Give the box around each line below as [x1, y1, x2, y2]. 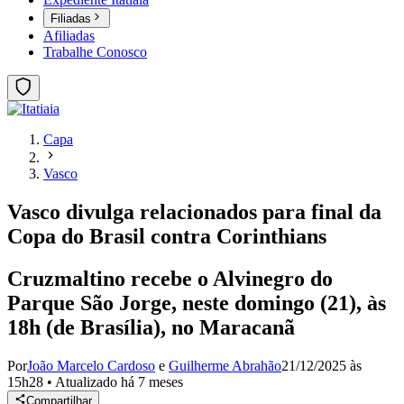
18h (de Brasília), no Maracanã [7, 316, 295, 340]
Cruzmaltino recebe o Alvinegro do [7, 267, 333, 291]
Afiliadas [43, 28, 95, 44]
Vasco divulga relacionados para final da [7, 200, 381, 225]
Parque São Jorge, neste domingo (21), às [7, 291, 386, 316]
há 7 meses [121, 374, 183, 390]
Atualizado [55, 374, 121, 390]
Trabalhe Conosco [43, 44, 147, 60]
